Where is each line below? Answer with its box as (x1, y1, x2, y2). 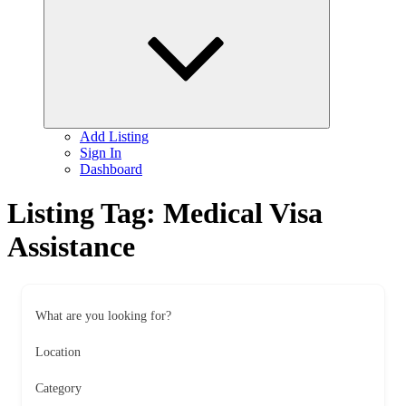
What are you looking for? (35, 308, 171, 323)
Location (35, 344, 81, 359)
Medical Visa (163, 197, 323, 230)
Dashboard (80, 161, 142, 177)
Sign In (80, 145, 121, 160)
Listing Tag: (7, 197, 163, 230)
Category (35, 381, 82, 395)
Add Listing (80, 129, 149, 144)
